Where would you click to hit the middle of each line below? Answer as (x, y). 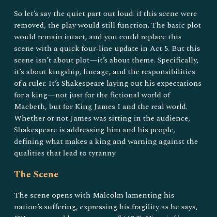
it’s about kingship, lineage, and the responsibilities (105, 72)
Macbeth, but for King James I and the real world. (101, 107)
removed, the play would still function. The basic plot (108, 25)
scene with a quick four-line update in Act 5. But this (107, 48)
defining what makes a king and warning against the (106, 141)
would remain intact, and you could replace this (98, 37)
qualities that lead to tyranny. (66, 153)
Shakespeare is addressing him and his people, (95, 130)
